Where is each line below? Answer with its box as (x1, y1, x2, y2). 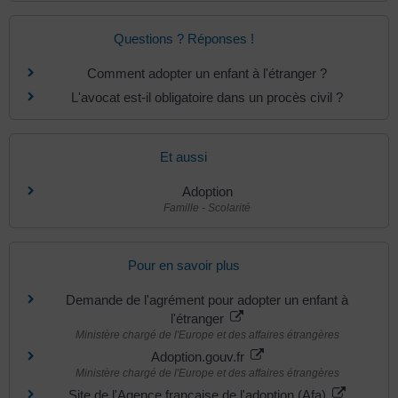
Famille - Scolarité (163, 201, 251, 214)
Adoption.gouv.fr (150, 349, 248, 364)
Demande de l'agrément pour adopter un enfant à (66, 292, 348, 307)
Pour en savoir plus (127, 258, 240, 273)
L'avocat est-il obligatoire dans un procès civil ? (71, 89, 343, 105)
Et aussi (160, 148, 207, 164)
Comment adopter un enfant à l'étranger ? (87, 65, 327, 81)
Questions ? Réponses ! (113, 30, 254, 46)
